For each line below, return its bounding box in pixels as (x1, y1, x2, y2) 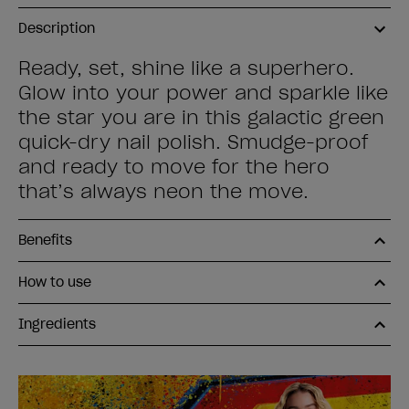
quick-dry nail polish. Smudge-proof (18, 131, 368, 154)
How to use (18, 274, 91, 290)
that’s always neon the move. (18, 180, 309, 204)
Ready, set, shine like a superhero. (18, 57, 354, 80)
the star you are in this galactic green (18, 106, 384, 130)
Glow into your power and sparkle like (18, 81, 388, 105)
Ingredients (18, 316, 96, 332)
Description (18, 20, 95, 37)
